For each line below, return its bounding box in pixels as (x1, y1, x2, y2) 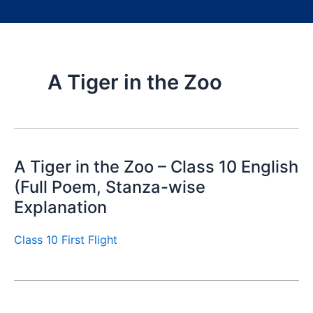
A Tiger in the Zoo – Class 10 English (14, 156, 298, 177)
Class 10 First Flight (14, 233, 117, 247)
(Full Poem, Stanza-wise (14, 177, 205, 197)
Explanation (14, 197, 107, 217)
